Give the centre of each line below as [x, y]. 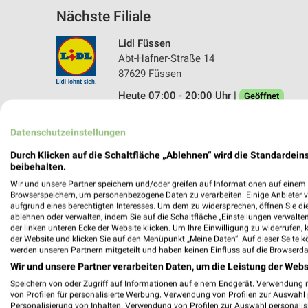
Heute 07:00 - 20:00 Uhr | [179, 95]
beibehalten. [38, 167]
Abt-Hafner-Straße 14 [166, 58]
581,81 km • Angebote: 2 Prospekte [198, 118]
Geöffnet [262, 96]
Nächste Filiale [103, 16]
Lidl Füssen [144, 43]
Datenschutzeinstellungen [68, 132]
